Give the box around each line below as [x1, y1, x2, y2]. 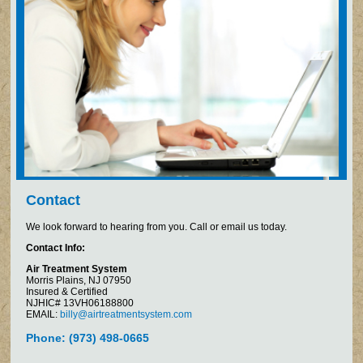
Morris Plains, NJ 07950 [26, 274, 132, 286]
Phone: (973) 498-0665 [26, 331, 150, 344]
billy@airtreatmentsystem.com [60, 308, 193, 320]
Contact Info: [26, 241, 86, 254]
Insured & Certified [26, 285, 109, 297]
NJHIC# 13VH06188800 [26, 297, 135, 309]
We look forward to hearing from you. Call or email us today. [26, 220, 288, 233]
